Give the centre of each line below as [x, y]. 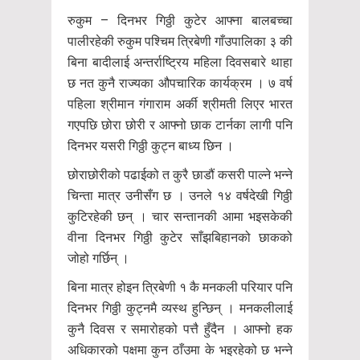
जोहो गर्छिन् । [98, 258]
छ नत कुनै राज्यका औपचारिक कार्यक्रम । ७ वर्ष [180, 83]
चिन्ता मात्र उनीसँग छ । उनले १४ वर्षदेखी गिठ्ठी [180, 195]
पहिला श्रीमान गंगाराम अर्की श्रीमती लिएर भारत [180, 104]
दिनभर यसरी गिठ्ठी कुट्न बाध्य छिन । [151, 145]
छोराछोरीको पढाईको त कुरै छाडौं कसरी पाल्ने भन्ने [180, 174]
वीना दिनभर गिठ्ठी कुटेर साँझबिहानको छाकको [180, 237]
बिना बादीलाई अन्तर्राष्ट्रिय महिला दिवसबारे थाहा [180, 62]
